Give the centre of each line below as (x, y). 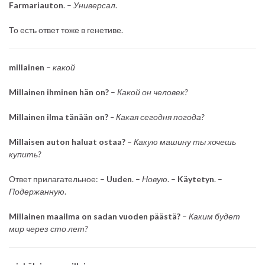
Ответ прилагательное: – (58, 179)
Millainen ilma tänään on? (59, 117)
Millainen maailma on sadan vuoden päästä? (95, 216)
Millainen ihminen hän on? (59, 92)
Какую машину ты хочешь (185, 141)
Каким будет (214, 216)
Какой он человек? (152, 92)
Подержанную (37, 191)
